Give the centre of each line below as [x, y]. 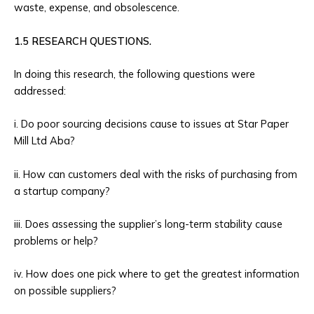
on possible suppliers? [65, 291]
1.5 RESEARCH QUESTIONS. [83, 41]
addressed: [40, 91]
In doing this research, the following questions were [135, 74]
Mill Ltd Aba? [45, 141]
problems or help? [56, 241]
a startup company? [62, 191]
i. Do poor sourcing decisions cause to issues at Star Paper [151, 124]
